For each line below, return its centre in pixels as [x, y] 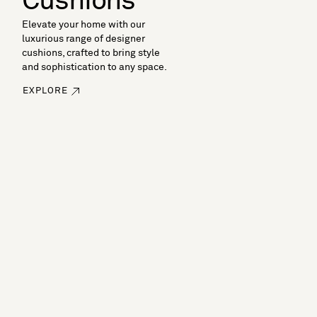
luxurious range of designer [84, 39]
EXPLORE [46, 91]
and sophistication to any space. [95, 68]
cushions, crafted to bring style [91, 53]
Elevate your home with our [84, 25]
